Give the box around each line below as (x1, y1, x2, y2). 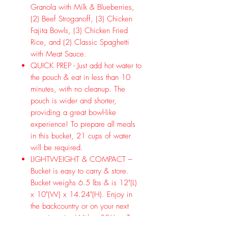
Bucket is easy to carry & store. (31, 165, 129, 176)
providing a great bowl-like (31, 107, 116, 118)
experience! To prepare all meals (31, 119, 135, 129)
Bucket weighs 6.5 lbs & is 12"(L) (31, 177, 137, 188)
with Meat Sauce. (31, 48, 87, 59)
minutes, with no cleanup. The (31, 83, 125, 94)
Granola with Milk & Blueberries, (31, 2, 134, 12)
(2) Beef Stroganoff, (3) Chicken (31, 13, 132, 24)
